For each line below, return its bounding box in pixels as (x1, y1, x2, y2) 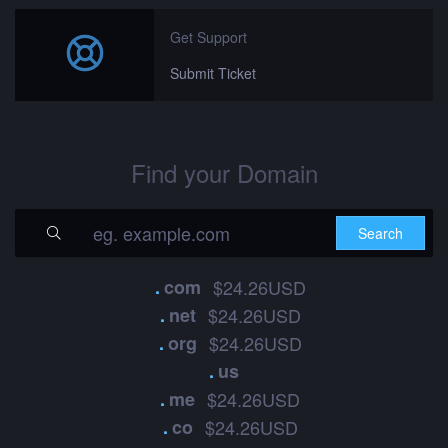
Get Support (170, 27, 248, 47)
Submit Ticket (170, 63, 257, 83)
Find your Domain (130, 155, 318, 190)
